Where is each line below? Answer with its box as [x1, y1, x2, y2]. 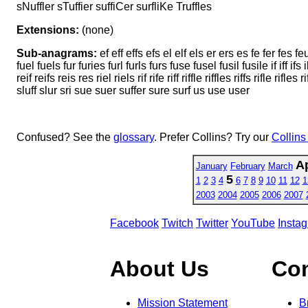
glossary [113, 131, 154, 143]
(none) [79, 23, 113, 36]
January [195, 160, 228, 171]
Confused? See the [16, 131, 113, 143]
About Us [110, 256, 209, 282]
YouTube [231, 217, 275, 229]
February [230, 160, 265, 171]
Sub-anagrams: [16, 47, 97, 59]
